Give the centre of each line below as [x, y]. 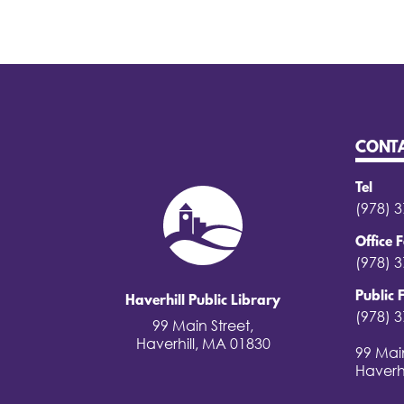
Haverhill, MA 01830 [203, 343]
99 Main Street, [203, 325]
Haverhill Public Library [203, 301]
